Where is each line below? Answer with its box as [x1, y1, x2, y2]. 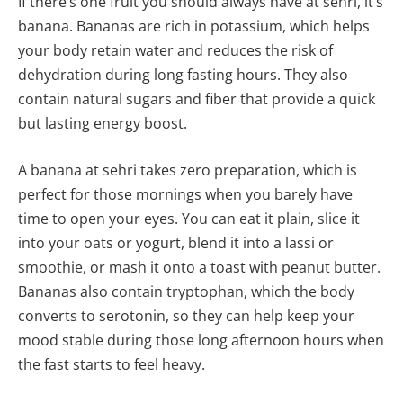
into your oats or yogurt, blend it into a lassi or [18, 232, 334, 253]
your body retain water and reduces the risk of [18, 40, 333, 61]
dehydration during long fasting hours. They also [18, 65, 348, 85]
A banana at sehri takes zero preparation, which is [18, 159, 357, 180]
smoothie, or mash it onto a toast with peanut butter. [18, 256, 381, 277]
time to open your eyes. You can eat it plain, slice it [18, 208, 360, 228]
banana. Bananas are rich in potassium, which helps [18, 16, 370, 37]
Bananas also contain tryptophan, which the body [18, 281, 354, 301]
